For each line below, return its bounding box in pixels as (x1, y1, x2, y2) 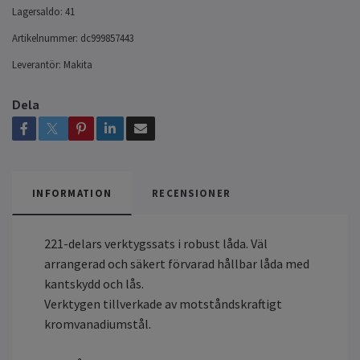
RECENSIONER (152, 186, 231, 199)
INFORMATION (32, 186, 112, 199)
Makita (63, 57, 92, 71)
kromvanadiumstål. (44, 315, 151, 332)
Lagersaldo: (12, 4, 63, 18)
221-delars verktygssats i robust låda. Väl (44, 235, 268, 252)
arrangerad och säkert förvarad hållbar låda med (44, 255, 309, 272)
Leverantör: (12, 57, 61, 71)
